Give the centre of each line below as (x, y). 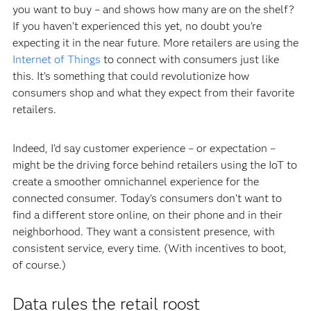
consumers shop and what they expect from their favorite (153, 92)
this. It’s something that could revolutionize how (131, 76)
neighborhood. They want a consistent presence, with (143, 231)
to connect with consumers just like (190, 59)
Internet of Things (56, 59)
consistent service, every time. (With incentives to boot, (149, 248)
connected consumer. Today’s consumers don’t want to (147, 198)
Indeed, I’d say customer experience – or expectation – (144, 148)
